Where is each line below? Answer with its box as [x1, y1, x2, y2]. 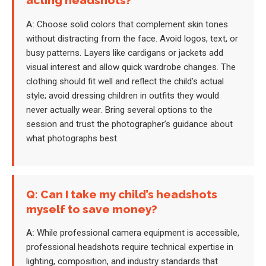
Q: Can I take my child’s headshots [26, 187, 217, 201]
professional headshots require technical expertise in [26, 242, 233, 253]
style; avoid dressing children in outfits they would [26, 90, 219, 101]
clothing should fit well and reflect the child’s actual [26, 75, 224, 87]
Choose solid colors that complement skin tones [34, 18, 228, 30]
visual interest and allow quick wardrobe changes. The [26, 61, 236, 72]
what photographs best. [26, 132, 119, 144]
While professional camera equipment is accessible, [34, 227, 239, 239]
